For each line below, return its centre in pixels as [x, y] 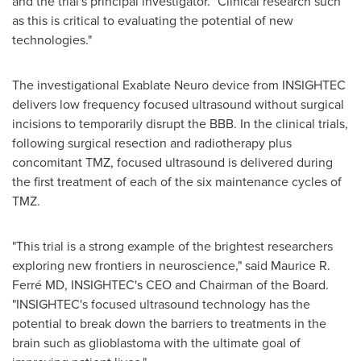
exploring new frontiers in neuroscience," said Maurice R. [171, 265]
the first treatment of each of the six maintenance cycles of [177, 181]
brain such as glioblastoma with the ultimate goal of [156, 342]
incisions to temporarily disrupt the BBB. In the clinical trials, [180, 123]
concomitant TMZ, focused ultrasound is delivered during [172, 162]
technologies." [52, 39]
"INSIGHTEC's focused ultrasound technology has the [161, 304]
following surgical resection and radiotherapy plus [152, 143]
